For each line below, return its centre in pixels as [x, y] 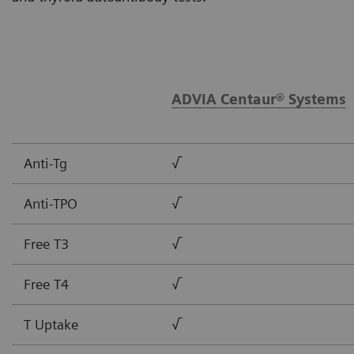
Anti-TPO [51, 203]
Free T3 [46, 243]
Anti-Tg [45, 163]
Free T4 [46, 284]
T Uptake [51, 324]
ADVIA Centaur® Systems [259, 99]
